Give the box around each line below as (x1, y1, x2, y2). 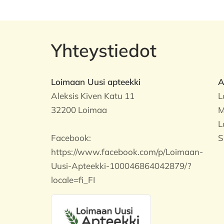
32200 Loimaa (51, 104, 107, 115)
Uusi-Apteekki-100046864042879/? (51, 160, 191, 171)
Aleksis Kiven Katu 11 (51, 90, 134, 101)
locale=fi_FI (51, 174, 95, 185)
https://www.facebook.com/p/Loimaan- (51, 146, 203, 157)
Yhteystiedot (51, 39, 156, 61)
